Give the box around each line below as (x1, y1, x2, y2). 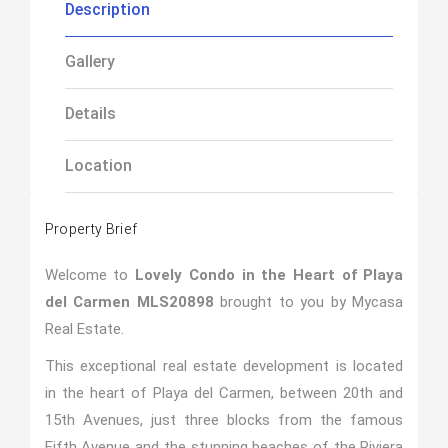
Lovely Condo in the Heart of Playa (135, 266, 404, 284)
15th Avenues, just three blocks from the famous (44, 411, 404, 429)
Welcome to (44, 266, 136, 284)
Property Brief (44, 219, 138, 240)
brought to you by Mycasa (213, 293, 404, 311)
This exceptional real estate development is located (44, 357, 404, 375)
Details (64, 104, 116, 123)
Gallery (64, 52, 115, 71)
